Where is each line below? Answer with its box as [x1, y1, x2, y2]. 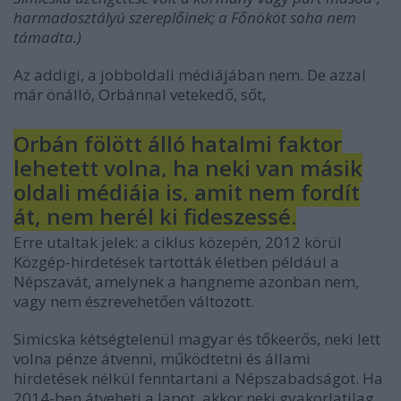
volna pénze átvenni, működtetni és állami [13, 348, 311, 370]
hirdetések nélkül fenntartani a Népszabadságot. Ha [13, 368, 383, 389]
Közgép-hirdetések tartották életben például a [13, 252, 339, 273]
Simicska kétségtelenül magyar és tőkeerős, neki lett [13, 328, 380, 350]
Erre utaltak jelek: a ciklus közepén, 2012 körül [13, 232, 342, 253]
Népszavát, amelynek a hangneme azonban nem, [13, 271, 359, 293]
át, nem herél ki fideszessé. [13, 201, 296, 232]
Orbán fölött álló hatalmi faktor [13, 129, 342, 159]
